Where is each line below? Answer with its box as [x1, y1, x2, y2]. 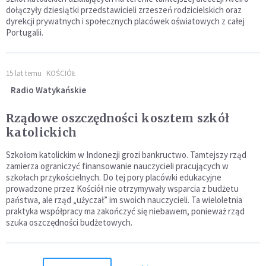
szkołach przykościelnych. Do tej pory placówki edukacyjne [6, 171, 221, 183]
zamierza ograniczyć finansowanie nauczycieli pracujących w [6, 160, 229, 172]
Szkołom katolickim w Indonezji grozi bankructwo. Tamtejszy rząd [6, 148, 246, 160]
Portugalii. [6, 26, 43, 38]
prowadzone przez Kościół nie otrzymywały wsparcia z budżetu [6, 182, 239, 194]
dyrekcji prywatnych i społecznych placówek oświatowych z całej [6, 15, 245, 27]
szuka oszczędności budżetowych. [6, 216, 132, 228]
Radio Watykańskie [11, 84, 86, 96]
